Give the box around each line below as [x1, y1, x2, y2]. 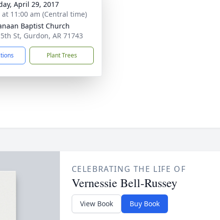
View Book [80, 199, 113, 208]
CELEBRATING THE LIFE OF [71, 164, 186, 174]
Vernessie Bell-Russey [71, 175, 177, 191]
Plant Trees [46, 51, 77, 59]
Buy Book [129, 199, 160, 208]
